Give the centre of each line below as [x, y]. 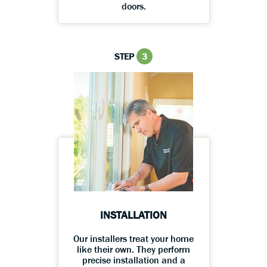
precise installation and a [133, 260]
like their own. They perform [133, 249]
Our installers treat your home [133, 239]
